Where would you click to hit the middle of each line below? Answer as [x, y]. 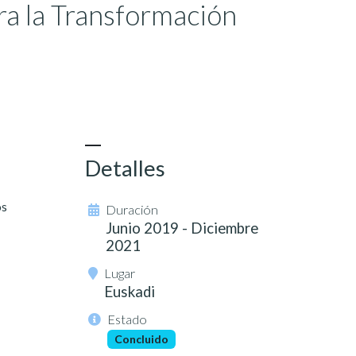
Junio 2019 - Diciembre [182, 228]
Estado [127, 319]
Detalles [125, 168]
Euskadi [130, 292]
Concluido [142, 339]
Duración [132, 210]
